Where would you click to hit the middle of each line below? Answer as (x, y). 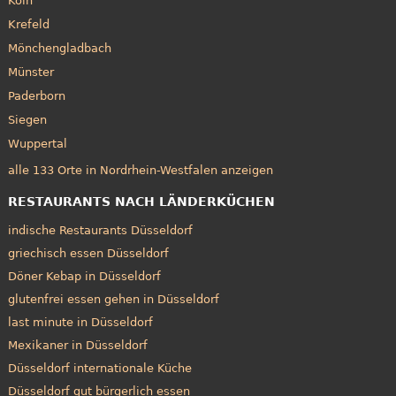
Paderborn (36, 95)
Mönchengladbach (59, 48)
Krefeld (28, 24)
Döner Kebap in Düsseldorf (84, 277)
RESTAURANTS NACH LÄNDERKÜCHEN (141, 202)
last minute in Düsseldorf (80, 323)
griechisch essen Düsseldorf (88, 254)
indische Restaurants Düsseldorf (100, 231)
